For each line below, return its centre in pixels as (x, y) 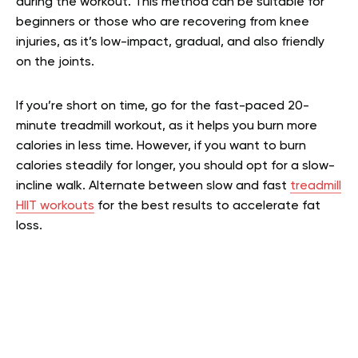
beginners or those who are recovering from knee (163, 22)
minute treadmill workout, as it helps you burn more (167, 126)
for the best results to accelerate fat (207, 206)
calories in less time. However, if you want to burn (161, 146)
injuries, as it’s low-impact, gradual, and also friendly (170, 42)
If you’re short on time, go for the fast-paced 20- (163, 106)
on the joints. (55, 62)
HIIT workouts (55, 206)
